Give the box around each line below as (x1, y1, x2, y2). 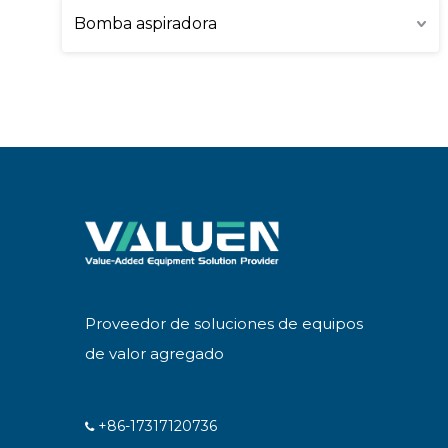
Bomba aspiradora (74, 14, 217, 33)
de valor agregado (84, 343, 224, 363)
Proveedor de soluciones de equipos (84, 313, 363, 333)
